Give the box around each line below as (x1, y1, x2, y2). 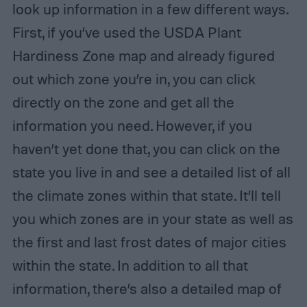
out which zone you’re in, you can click (12, 69, 256, 88)
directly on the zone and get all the (12, 93, 234, 111)
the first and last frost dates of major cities (12, 232, 286, 251)
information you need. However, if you (12, 116, 252, 134)
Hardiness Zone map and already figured (12, 46, 275, 64)
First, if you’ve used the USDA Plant (12, 23, 241, 41)
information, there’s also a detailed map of (12, 279, 282, 297)
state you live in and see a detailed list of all (12, 162, 291, 181)
